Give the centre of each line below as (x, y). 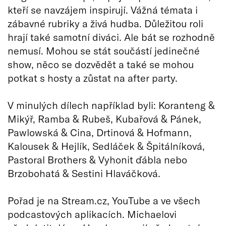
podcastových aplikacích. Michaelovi (92, 214)
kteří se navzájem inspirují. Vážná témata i (103, 9)
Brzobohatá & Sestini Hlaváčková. (84, 173)
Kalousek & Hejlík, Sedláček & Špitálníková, (106, 146)
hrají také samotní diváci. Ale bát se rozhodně (111, 37)
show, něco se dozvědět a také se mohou (101, 64)
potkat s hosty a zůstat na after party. (93, 77)
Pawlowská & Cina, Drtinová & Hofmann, (100, 132)
